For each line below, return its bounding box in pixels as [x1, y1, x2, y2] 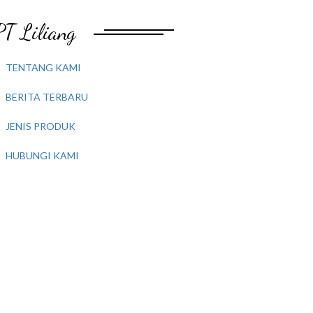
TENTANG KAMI [6, 61, 81, 73]
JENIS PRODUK [6, 120, 75, 132]
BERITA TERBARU [6, 91, 88, 103]
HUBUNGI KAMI [6, 150, 79, 161]
